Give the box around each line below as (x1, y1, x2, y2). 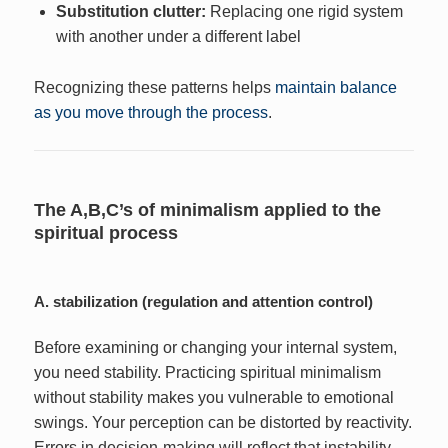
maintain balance (275, 78, 398, 96)
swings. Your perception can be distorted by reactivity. (34, 414, 413, 432)
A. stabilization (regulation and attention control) (34, 293, 374, 311)
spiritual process (34, 223, 179, 244)
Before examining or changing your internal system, (34, 339, 398, 357)
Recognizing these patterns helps (34, 78, 276, 96)
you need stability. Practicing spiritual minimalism (34, 364, 382, 382)
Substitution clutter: (55, 3, 206, 21)
